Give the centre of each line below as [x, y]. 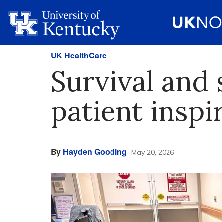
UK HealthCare [79, 55]
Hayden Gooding [95, 151]
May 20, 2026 [153, 152]
